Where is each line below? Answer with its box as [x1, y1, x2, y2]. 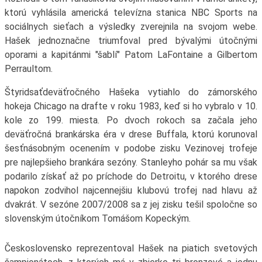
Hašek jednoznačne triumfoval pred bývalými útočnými [4, 35, 258, 47]
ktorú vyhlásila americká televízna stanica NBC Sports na [4, 7, 258, 19]
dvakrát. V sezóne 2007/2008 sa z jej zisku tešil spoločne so [4, 199, 258, 211]
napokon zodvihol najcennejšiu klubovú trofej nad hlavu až [4, 185, 258, 196]
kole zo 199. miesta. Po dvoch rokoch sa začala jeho [4, 115, 258, 126]
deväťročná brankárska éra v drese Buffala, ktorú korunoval [4, 129, 258, 140]
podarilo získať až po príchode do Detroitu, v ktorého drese [4, 171, 258, 182]
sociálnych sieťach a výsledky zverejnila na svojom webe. [4, 21, 258, 33]
